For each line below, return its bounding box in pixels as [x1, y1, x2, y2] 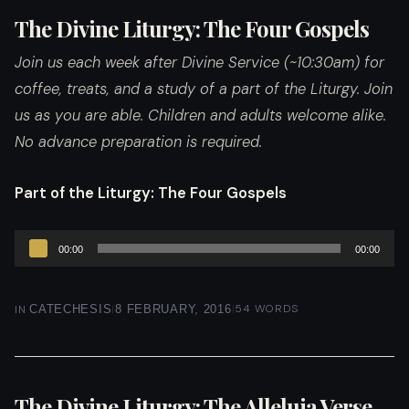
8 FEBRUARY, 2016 [115, 301, 232, 316]
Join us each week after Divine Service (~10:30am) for [15, 53, 384, 73]
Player [14, 258, 55, 278]
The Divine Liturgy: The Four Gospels [15, 13, 369, 43]
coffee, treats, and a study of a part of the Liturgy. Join [15, 79, 393, 100]
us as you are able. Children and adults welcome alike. [15, 106, 386, 126]
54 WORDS [235, 300, 299, 316]
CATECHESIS [29, 301, 112, 316]
